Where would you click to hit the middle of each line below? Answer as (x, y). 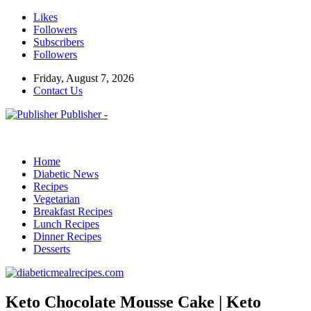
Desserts (52, 249)
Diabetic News (66, 174)
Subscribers (59, 42)
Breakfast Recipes (73, 211)
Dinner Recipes (67, 236)
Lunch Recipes (66, 224)
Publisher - (84, 114)
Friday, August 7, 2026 (84, 78)
